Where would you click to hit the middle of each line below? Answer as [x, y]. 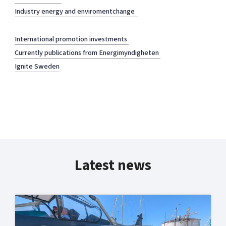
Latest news [113, 165]
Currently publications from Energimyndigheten [87, 52]
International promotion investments [71, 39]
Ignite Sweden [37, 67]
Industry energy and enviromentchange [76, 12]
